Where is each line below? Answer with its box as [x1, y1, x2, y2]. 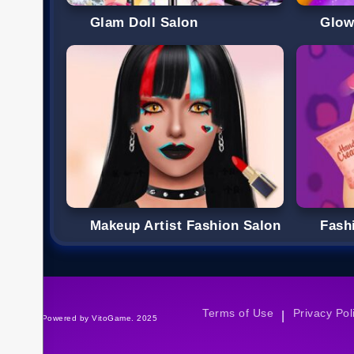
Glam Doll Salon [90, 14, 198, 30]
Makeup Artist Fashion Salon [90, 217, 281, 233]
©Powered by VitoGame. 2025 [36, 313, 158, 322]
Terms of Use [202, 307, 274, 320]
